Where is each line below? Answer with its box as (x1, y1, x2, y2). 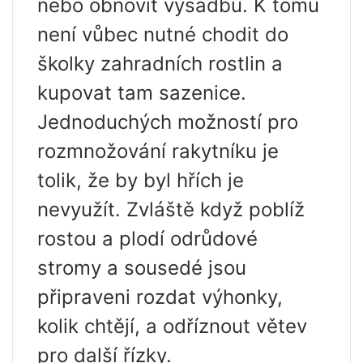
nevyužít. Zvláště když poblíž (37, 198, 305, 221)
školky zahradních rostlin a (37, 52, 283, 75)
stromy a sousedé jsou (37, 256, 246, 280)
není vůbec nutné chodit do (37, 23, 288, 46)
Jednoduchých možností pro (37, 110, 298, 134)
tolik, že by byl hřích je (37, 169, 244, 192)
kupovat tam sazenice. (37, 81, 246, 105)
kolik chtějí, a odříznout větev (37, 314, 307, 338)
